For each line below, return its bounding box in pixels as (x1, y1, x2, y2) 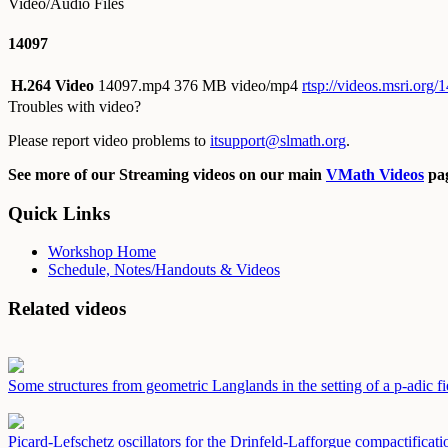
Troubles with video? (8, 97, 141, 115)
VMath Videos (326, 165, 424, 183)
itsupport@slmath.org (210, 131, 346, 149)
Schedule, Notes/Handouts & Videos (48, 261, 280, 279)
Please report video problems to (8, 131, 210, 149)
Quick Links (8, 202, 110, 224)
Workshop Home (48, 243, 156, 261)
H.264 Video (11, 76, 94, 94)
